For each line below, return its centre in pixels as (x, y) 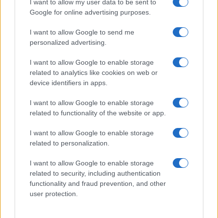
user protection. (54, 194)
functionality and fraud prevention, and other (98, 183)
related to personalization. (70, 143)
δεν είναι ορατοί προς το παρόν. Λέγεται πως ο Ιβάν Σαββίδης (109, 7)
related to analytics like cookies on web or (94, 73)
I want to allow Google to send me (82, 32)
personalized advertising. (68, 42)
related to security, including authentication (95, 173)
